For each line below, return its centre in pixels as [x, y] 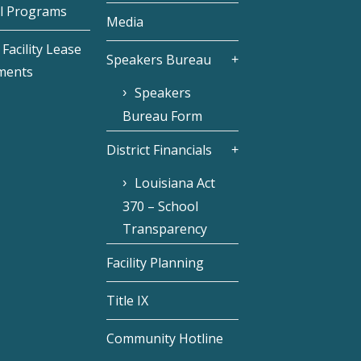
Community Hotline [165, 339]
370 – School [161, 207]
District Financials [160, 150]
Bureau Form [163, 116]
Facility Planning [156, 263]
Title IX [128, 301]
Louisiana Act [175, 183]
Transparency [165, 229]
